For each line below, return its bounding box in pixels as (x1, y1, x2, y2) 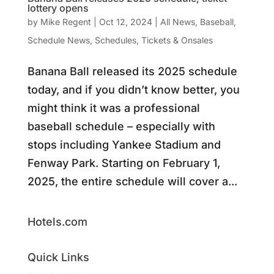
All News (160, 16, 195, 27)
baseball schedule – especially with (27, 119, 215, 133)
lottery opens (27, 1, 89, 14)
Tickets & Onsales (141, 34, 213, 45)
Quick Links (27, 250, 89, 264)
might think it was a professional (27, 101, 200, 114)
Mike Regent (40, 16, 91, 27)
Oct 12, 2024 (98, 16, 152, 27)
